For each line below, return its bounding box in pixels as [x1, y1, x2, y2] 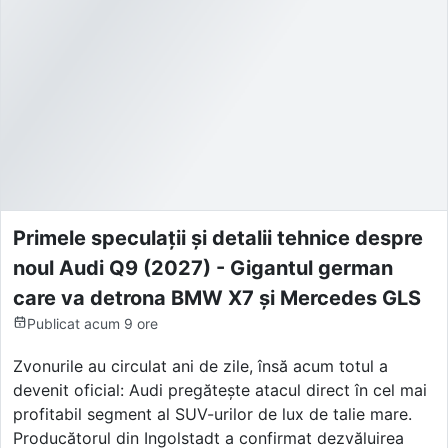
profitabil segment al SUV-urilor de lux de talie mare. [13, 404, 412, 425]
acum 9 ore [84, 315, 158, 333]
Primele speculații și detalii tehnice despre [13, 226, 423, 251]
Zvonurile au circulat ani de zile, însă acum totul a [13, 356, 388, 377]
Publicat [27, 315, 80, 333]
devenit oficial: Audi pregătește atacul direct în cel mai [13, 380, 427, 401]
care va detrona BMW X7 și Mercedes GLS [13, 286, 421, 311]
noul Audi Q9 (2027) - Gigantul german [13, 256, 393, 281]
